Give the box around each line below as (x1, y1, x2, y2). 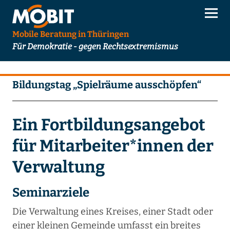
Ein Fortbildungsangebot (12, 115, 205, 135)
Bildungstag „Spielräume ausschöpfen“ (12, 79, 201, 91)
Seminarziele (12, 185, 89, 200)
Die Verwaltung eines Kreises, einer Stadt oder (12, 206, 213, 218)
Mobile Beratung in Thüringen (12, 29, 129, 40)
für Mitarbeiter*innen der (12, 136, 214, 156)
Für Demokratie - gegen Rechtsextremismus (12, 42, 178, 52)
